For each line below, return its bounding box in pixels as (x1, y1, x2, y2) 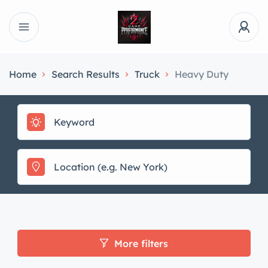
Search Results (51, 68, 120, 80)
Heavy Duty (175, 68, 229, 80)
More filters (114, 237, 168, 249)
